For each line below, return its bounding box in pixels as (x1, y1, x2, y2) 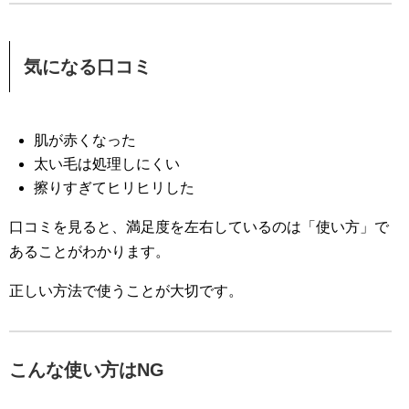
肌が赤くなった (34, 132, 137, 149)
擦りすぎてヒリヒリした (34, 180, 195, 196)
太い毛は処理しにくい (34, 156, 181, 173)
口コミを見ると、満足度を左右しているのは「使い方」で (9, 219, 389, 236)
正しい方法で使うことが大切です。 (9, 283, 243, 299)
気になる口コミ (24, 57, 152, 78)
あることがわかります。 (9, 244, 170, 260)
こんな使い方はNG (9, 360, 164, 381)
